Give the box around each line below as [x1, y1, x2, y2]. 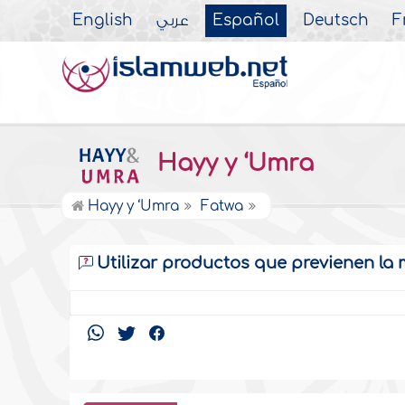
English [72, 13, 134, 29]
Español [212, 13, 280, 29]
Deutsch [303, 13, 370, 29]
